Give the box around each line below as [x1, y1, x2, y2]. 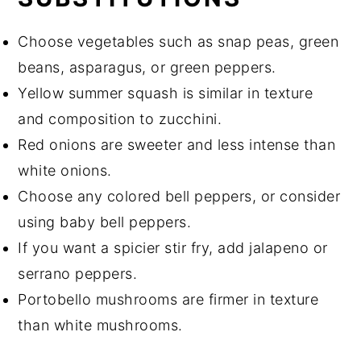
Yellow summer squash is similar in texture [18, 84, 313, 102]
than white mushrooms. [18, 316, 183, 334]
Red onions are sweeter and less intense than [18, 135, 336, 153]
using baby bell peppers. [18, 213, 192, 230]
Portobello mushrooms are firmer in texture [18, 290, 319, 308]
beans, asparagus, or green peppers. [18, 58, 276, 76]
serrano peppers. [18, 264, 138, 282]
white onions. [18, 161, 112, 179]
